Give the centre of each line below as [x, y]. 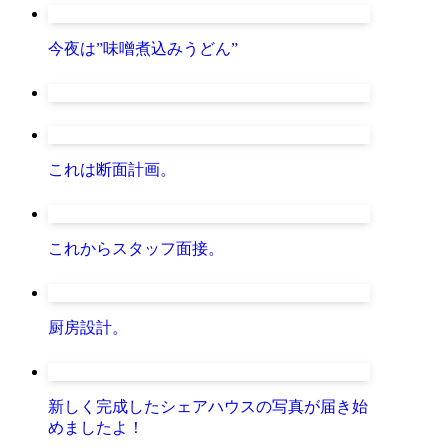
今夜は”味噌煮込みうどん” [143, 48]
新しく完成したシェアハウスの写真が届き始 [208, 406]
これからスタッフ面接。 [136, 248]
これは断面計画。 [112, 169]
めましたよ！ [96, 427]
